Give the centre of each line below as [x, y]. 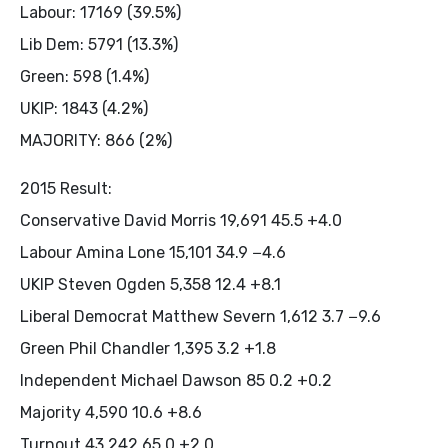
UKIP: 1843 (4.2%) [84, 108]
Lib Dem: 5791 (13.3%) [99, 44]
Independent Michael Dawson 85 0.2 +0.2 [176, 380]
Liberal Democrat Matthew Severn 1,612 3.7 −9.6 [200, 316]
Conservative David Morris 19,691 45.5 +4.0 [181, 220]
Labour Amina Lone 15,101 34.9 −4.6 [153, 252]
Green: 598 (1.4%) [84, 76]
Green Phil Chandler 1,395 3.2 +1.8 [148, 348]
